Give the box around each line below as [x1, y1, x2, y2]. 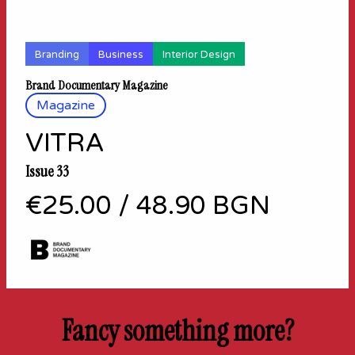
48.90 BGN [136, 191, 270, 222]
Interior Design [162, 48, 235, 62]
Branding [35, 48, 79, 62]
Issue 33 [25, 161, 69, 182]
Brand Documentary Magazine [25, 77, 168, 94]
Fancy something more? [61, 312, 294, 350]
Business [98, 48, 143, 62]
